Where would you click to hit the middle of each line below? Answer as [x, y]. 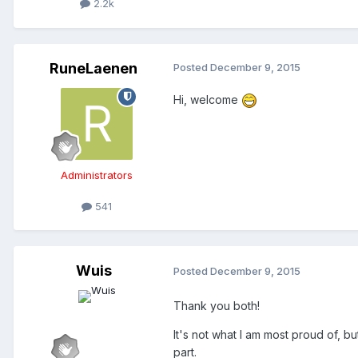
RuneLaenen [93, 68]
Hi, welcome [207, 99]
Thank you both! [217, 305]
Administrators [97, 175]
